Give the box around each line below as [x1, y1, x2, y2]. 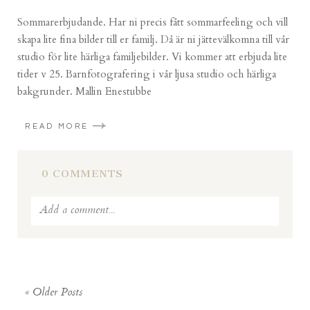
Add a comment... [39, 201, 116, 220]
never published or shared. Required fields [92, 237, 274, 251]
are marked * [31, 254, 86, 268]
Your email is [31, 237, 93, 251]
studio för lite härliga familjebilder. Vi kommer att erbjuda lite [17, 49, 288, 64]
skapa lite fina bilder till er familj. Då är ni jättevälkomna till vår [17, 32, 290, 46]
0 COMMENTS [42, 167, 123, 180]
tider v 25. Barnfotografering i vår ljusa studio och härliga [17, 66, 277, 81]
